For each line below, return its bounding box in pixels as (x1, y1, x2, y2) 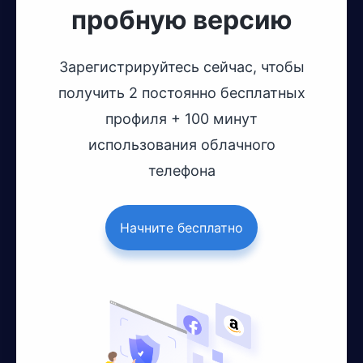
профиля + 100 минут (105, 109, 258, 127)
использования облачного (88, 135, 275, 153)
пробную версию (70, 3, 293, 36)
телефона (147, 161, 216, 179)
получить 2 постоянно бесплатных (58, 83, 305, 101)
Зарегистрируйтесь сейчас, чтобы (58, 58, 305, 75)
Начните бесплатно (120, 219, 243, 236)
